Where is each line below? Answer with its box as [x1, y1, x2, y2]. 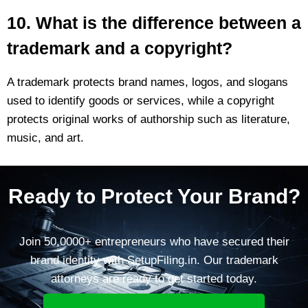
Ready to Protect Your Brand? [8, 184, 300, 208]
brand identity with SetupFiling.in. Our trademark [30, 253, 278, 267]
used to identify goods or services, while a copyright [7, 93, 274, 107]
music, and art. [7, 131, 84, 144]
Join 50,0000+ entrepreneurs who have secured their [19, 234, 289, 248]
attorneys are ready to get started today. [51, 272, 257, 285]
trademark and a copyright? [7, 38, 232, 58]
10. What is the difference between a [7, 12, 301, 32]
